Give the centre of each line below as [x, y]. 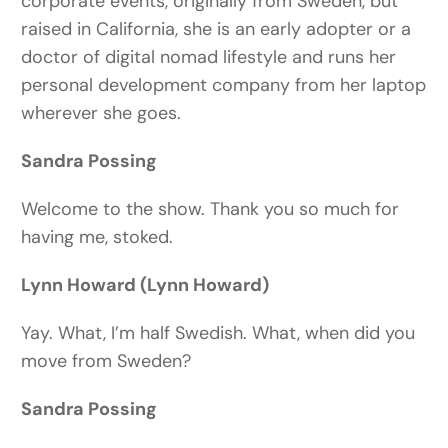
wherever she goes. [101, 113]
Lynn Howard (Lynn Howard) [145, 285]
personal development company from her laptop [224, 85]
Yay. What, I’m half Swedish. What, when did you [218, 333]
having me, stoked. [97, 237]
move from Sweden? [106, 361]
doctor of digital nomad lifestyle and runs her [209, 57]
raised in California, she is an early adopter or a [216, 29]
